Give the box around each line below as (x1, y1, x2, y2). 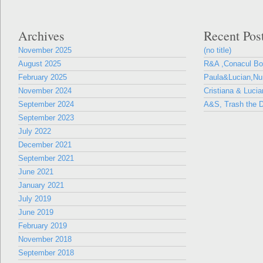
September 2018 (18, 248, 74, 257)
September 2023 (18, 113, 74, 122)
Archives (18, 27, 65, 44)
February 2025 (18, 73, 67, 82)
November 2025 (18, 46, 72, 55)
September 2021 (18, 154, 74, 163)
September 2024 (18, 100, 74, 109)
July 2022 (18, 127, 51, 136)
